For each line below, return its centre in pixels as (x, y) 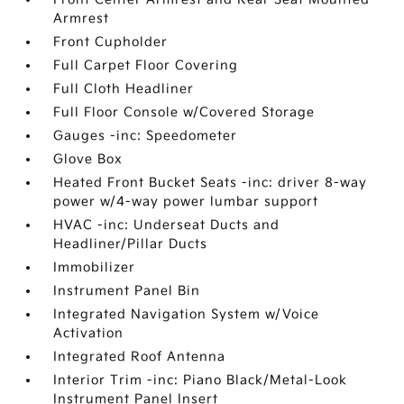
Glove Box (88, 159)
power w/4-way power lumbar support (186, 202)
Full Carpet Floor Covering (146, 65)
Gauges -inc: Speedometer (146, 136)
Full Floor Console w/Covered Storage (184, 112)
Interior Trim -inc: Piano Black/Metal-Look (201, 380)
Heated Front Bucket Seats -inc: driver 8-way (211, 183)
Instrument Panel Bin (127, 291)
